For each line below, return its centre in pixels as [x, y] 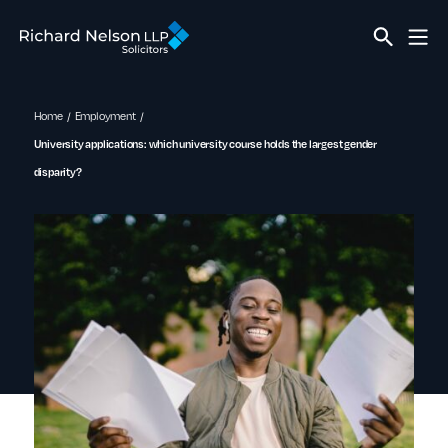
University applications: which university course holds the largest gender [205, 144]
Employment [105, 115]
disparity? [57, 172]
